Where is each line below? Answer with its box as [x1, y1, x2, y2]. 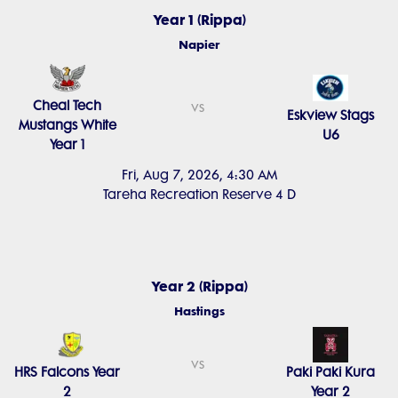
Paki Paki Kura [286, 364, 376, 380]
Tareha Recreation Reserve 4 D [102, 187, 296, 203]
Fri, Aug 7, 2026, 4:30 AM [121, 167, 277, 183]
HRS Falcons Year [14, 364, 121, 380]
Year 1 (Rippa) [152, 11, 246, 28]
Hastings [173, 304, 225, 318]
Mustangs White [18, 117, 116, 133]
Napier [179, 37, 219, 52]
